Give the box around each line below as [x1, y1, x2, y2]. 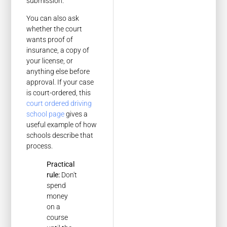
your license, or [26, 57, 73, 65]
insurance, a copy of [26, 46, 90, 55]
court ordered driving [26, 99, 92, 108]
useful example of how [26, 121, 97, 129]
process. [26, 142, 53, 150]
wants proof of [26, 35, 73, 44]
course [47, 213, 68, 221]
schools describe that [26, 131, 94, 140]
